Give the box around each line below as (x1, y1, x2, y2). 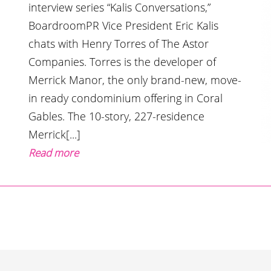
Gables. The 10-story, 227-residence (28, 108, 205, 123)
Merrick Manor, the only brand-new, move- (28, 72, 242, 87)
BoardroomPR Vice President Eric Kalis (28, 18, 219, 33)
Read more (28, 145, 79, 160)
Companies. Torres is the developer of (28, 54, 217, 69)
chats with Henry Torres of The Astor (28, 36, 209, 51)
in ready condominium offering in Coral (28, 90, 223, 105)
